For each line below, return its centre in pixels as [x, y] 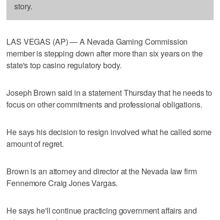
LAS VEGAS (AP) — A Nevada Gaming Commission [97, 41]
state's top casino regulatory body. [64, 65]
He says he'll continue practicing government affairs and [102, 210]
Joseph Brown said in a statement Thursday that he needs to [110, 92]
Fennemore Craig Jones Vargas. [62, 183]
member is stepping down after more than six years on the [105, 53]
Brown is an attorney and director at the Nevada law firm [102, 171]
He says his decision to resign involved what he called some [109, 132]
